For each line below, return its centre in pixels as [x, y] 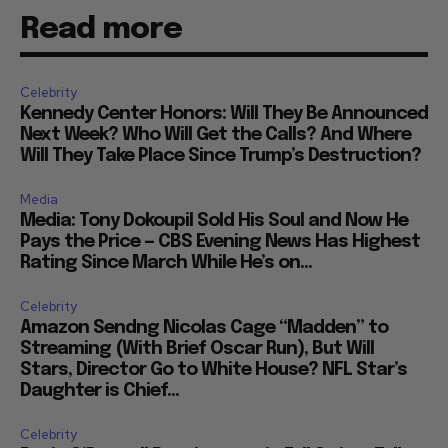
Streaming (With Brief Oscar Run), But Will [197, 348]
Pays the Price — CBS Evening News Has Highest [220, 241]
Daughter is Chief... [99, 390]
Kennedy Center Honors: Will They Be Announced [224, 113]
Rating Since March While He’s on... [166, 262]
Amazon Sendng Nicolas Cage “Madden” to [204, 327]
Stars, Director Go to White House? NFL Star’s [213, 369]
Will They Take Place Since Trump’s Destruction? [220, 155]
